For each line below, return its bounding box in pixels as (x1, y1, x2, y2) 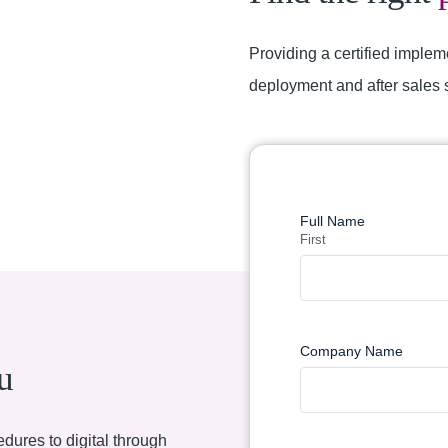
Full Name (300, 213, 365, 229)
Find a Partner (274, 173, 375, 190)
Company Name (300, 343, 403, 359)
